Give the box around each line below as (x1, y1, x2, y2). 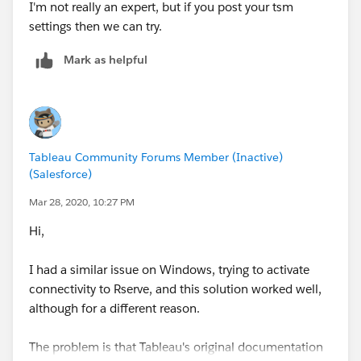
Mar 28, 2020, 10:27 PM (29, 194, 135, 209)
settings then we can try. (29, 18, 162, 34)
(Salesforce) (29, 166, 92, 181)
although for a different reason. (29, 300, 200, 316)
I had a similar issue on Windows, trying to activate (29, 261, 309, 277)
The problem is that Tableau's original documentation (29, 338, 323, 355)
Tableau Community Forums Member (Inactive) (29, 149, 283, 164)
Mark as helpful (64, 52, 147, 67)
